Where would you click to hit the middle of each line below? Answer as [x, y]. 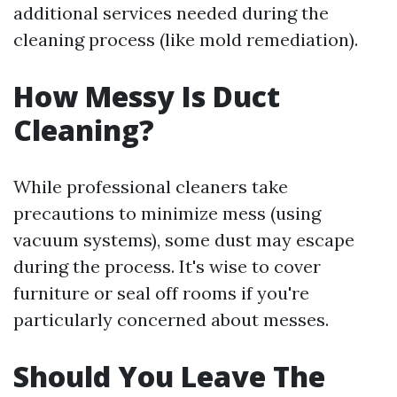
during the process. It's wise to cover [167, 266]
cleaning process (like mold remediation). [186, 39]
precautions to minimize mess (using [167, 213]
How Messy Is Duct [147, 96]
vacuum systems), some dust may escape [184, 240]
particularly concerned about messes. [171, 319]
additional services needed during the [171, 13]
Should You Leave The [169, 376]
